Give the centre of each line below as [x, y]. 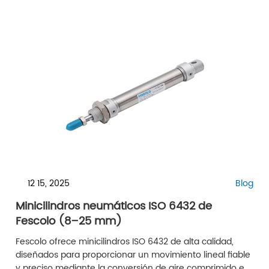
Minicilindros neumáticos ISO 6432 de [113, 206]
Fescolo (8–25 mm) [68, 221]
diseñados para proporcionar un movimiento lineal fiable [133, 255]
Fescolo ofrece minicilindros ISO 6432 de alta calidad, [124, 242]
